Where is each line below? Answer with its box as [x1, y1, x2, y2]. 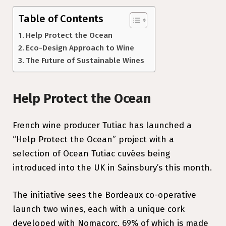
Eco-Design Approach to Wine [26, 43, 135, 53]
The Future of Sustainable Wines [26, 56, 145, 66]
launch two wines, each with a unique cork [13, 203, 185, 214]
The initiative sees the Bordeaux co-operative [13, 189, 196, 200]
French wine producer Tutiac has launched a [13, 120, 192, 131]
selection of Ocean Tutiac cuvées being [13, 148, 170, 159]
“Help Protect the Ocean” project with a [13, 134, 174, 145]
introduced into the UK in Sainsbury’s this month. [13, 162, 212, 173]
